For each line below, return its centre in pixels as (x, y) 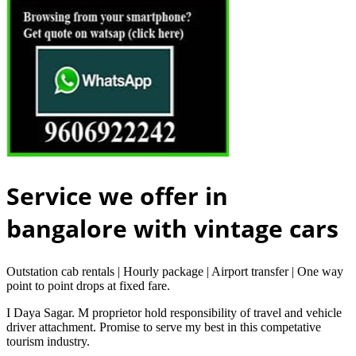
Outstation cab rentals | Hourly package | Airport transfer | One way (175, 272)
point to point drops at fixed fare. (88, 286)
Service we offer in (117, 196)
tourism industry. (48, 342)
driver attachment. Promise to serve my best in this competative (164, 327)
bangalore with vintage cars (172, 229)
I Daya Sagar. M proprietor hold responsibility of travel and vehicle (174, 313)
